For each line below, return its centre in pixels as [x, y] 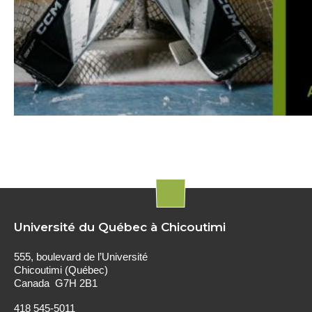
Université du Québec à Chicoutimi [120, 227]
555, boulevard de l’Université [81, 257]
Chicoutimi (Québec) [61, 271]
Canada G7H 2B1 [56, 284]
